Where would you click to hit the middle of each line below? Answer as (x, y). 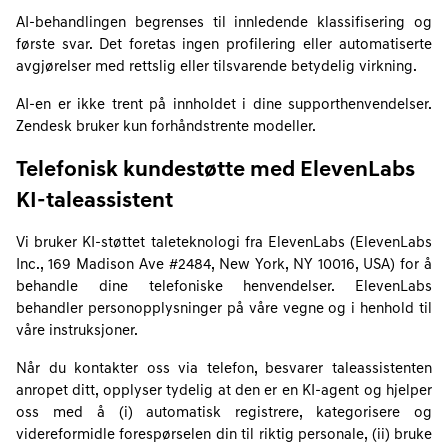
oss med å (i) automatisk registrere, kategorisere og (224, 413)
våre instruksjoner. (77, 331)
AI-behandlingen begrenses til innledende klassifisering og (224, 23)
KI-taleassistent (94, 201)
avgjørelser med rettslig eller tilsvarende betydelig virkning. (216, 67)
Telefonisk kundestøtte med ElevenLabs (215, 170)
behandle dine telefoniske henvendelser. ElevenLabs (224, 287)
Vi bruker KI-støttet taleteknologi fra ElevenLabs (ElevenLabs (224, 243)
